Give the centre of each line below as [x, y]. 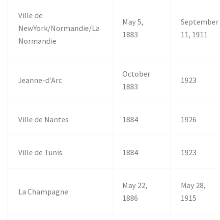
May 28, [193, 185]
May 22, [135, 185]
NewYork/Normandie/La [59, 28]
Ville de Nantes [44, 119]
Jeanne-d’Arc [40, 80]
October [137, 73]
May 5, [133, 21]
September [200, 21]
